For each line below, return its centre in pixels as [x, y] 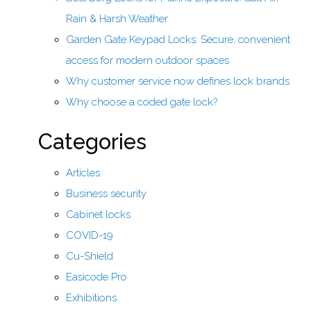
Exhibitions [91, 297]
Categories [92, 142]
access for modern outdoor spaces [148, 61]
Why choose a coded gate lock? [142, 102]
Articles [83, 173]
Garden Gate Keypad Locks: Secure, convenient [178, 40]
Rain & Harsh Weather [117, 19]
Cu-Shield [90, 256]
